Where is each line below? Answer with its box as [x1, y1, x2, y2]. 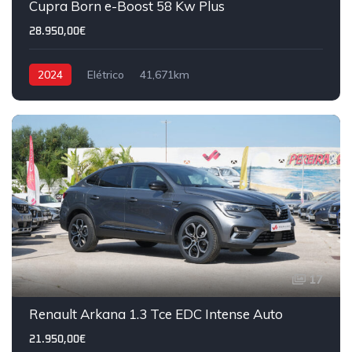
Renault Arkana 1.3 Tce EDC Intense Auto [29, 306, 283, 323]
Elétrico [87, 68, 124, 82]
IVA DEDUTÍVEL [53, 277, 136, 288]
